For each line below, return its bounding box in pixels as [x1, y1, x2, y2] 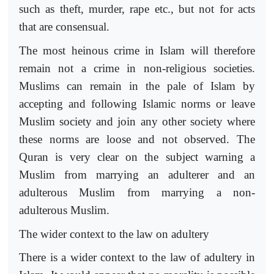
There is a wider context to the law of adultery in [19, 251, 255, 264]
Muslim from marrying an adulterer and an [19, 168, 255, 182]
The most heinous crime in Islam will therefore [19, 44, 255, 57]
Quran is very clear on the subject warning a [19, 150, 255, 164]
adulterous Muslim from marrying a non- [19, 186, 255, 199]
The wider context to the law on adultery [19, 227, 209, 240]
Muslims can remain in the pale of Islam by [19, 80, 255, 93]
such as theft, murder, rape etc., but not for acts [19, 2, 255, 16]
